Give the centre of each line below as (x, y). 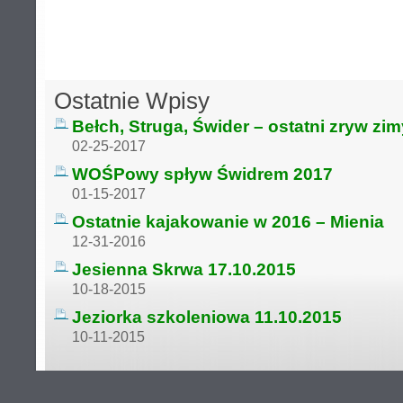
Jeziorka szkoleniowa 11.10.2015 (207, 317)
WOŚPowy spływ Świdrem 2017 (202, 174)
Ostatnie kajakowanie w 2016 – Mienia (228, 222)
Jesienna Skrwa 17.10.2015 (184, 269)
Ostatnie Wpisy (132, 101)
